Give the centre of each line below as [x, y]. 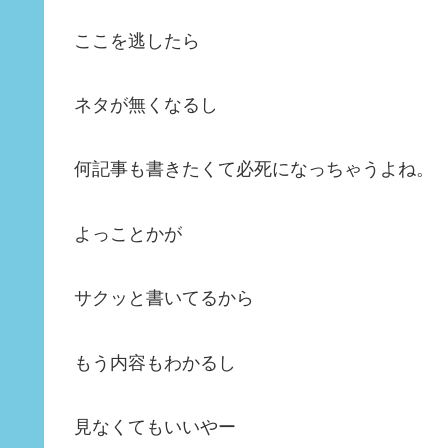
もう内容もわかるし [155, 362]
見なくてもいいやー [155, 426]
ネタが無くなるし [146, 105]
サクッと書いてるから [164, 298]
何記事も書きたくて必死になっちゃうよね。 [254, 169]
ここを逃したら [137, 40]
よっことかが [128, 233]
